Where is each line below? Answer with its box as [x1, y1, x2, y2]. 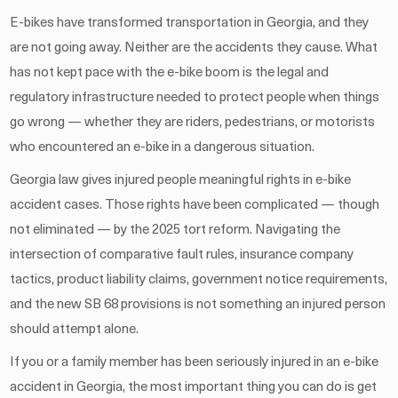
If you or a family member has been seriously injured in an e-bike [10, 355, 379, 370]
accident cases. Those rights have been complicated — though [10, 198, 380, 212]
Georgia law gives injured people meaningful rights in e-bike [10, 173, 352, 187]
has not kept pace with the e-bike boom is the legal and [10, 66, 330, 80]
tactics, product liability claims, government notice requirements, [10, 273, 388, 287]
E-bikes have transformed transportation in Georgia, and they [10, 16, 370, 30]
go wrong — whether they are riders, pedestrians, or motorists [10, 115, 376, 130]
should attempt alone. [10, 322, 139, 337]
